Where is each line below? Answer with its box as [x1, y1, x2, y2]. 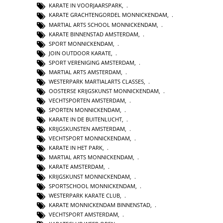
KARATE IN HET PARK [49, 144, 103, 152]
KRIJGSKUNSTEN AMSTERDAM [49, 125, 125, 133]
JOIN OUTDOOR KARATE [49, 49, 111, 57]
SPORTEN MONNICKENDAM [49, 106, 120, 114]
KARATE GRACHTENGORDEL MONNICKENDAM [49, 11, 167, 19]
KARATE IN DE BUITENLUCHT [49, 115, 122, 123]
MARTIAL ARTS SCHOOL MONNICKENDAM [49, 20, 157, 28]
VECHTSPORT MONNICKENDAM [49, 134, 130, 142]
